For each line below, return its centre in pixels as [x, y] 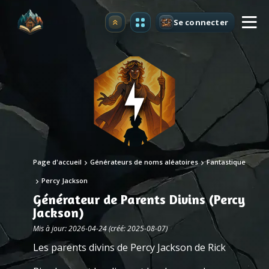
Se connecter [201, 22]
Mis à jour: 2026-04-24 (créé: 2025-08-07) [100, 228]
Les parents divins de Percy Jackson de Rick [129, 247]
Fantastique [226, 162]
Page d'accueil [57, 162]
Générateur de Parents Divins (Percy [139, 199]
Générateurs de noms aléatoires [144, 162]
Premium [133, 26]
